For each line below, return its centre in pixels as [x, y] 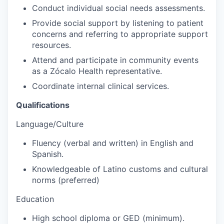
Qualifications [43, 105]
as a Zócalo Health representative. [97, 71]
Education [35, 199]
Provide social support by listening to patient [118, 23]
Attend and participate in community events [115, 60]
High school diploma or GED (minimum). [108, 218]
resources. [51, 45]
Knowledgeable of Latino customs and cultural [120, 169]
